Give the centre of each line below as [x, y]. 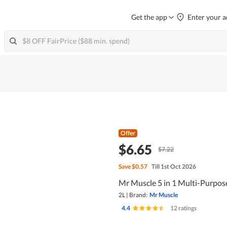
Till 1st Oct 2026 [174, 166]
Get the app [149, 17]
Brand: [138, 195]
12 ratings [183, 208]
